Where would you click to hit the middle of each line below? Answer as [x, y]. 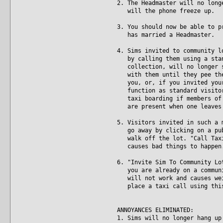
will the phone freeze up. [166, 11]
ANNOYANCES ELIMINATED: [155, 210]
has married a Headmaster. [166, 35]
